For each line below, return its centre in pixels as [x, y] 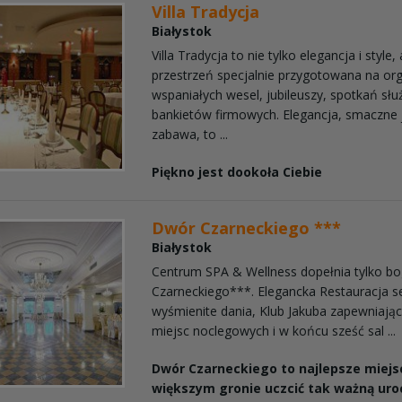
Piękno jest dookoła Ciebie [237, 171]
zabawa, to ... [190, 134]
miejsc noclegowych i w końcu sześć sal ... [274, 330]
